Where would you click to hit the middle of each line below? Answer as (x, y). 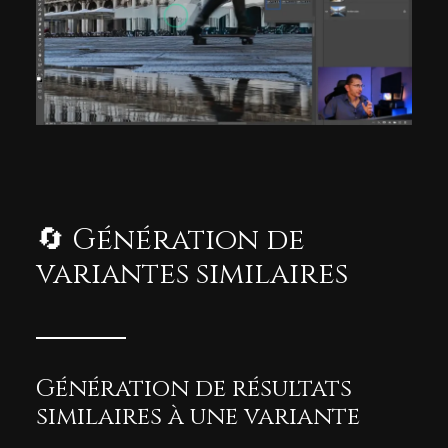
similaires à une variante (198, 417)
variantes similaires (192, 274)
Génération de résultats (194, 389)
